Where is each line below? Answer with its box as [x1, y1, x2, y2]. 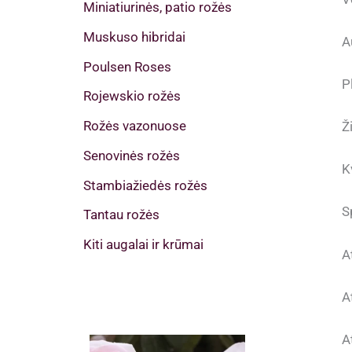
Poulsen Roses [83, 58, 171, 75]
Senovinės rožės [83, 147, 180, 163]
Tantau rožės [83, 207, 159, 223]
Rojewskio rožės [83, 88, 181, 104]
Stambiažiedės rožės [83, 177, 207, 193]
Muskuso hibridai [83, 28, 185, 45]
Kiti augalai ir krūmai [83, 236, 203, 253]
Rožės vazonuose [83, 118, 186, 134]
